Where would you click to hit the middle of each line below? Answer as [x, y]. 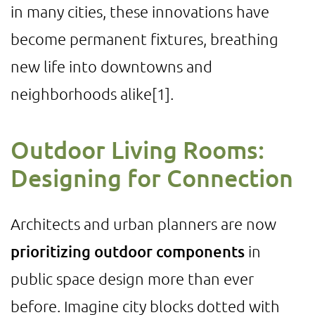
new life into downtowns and [111, 66]
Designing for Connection [152, 178]
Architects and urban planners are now [143, 224]
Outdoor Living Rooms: [137, 149]
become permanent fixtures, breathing [144, 39]
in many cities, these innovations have [140, 11]
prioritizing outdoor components [128, 251]
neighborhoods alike [81, 94]
